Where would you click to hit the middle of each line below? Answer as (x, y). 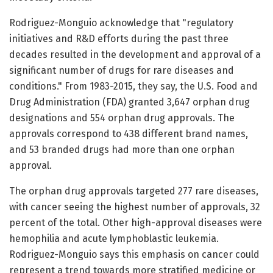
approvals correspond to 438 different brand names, (129, 134)
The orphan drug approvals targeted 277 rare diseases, (134, 191)
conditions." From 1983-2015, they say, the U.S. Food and (133, 87)
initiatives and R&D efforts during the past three (119, 39)
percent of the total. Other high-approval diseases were (136, 223)
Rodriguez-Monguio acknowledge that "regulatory (121, 23)
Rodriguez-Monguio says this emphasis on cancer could (134, 255)
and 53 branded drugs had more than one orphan (122, 150)
